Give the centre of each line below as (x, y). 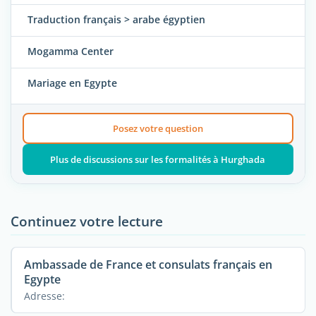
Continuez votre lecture (87, 221)
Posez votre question (158, 128)
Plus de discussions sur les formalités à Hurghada (158, 159)
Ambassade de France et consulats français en (148, 264)
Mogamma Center (71, 51)
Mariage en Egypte (72, 83)
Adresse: (44, 296)
